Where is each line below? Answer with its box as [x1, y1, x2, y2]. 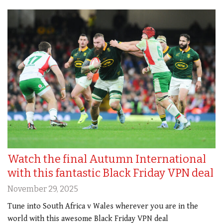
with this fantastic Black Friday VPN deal [7, 166, 214, 180]
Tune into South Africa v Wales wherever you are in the [7, 202, 198, 212]
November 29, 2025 [7, 184, 78, 194]
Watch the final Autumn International [7, 152, 206, 166]
